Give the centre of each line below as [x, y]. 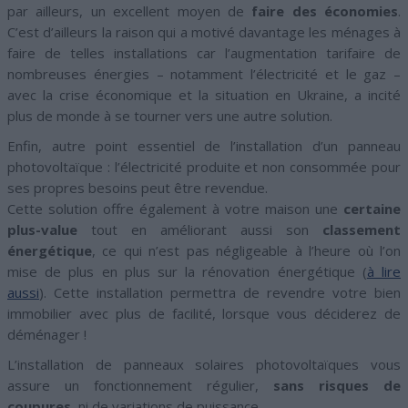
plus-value [42, 229]
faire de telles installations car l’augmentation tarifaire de [204, 52]
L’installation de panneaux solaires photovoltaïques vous [204, 364]
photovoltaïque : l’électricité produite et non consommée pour [204, 166]
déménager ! [47, 334]
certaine [372, 208]
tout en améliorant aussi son [200, 229]
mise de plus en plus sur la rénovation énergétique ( [187, 271]
